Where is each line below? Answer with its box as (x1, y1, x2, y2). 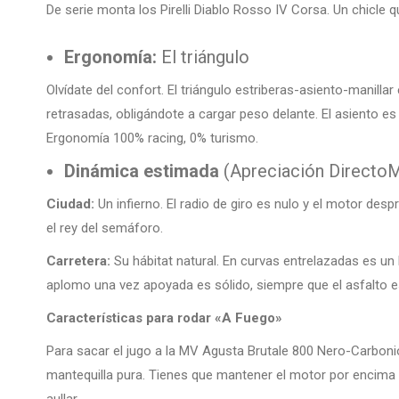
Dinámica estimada (64, 160, 219, 183)
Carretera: (46, 253, 110, 270)
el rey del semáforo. (46, 220, 163, 237)
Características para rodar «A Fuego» (46, 310, 282, 327)
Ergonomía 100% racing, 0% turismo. (46, 130, 258, 147)
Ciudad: (46, 196, 94, 213)
